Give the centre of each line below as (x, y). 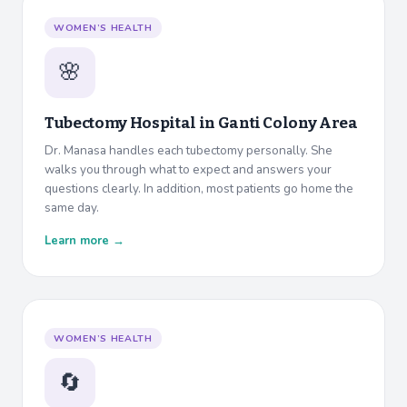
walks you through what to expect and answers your (188, 170)
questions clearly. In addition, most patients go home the (199, 189)
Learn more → (84, 241)
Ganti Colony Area (288, 124)
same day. (72, 208)
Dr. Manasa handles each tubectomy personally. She (189, 151)
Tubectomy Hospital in (131, 124)
